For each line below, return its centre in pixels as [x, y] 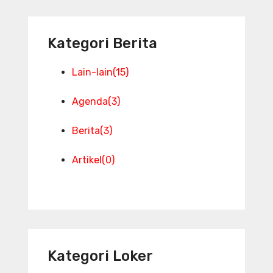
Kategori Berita [102, 43]
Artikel [87, 160]
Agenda [90, 101]
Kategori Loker [100, 256]
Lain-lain [92, 72]
